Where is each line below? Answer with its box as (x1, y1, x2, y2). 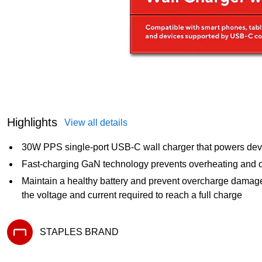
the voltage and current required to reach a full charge (22, 189, 242, 200)
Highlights (7, 115, 57, 129)
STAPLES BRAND (40, 226, 119, 237)
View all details (64, 117, 127, 127)
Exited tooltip (6, 244, 54, 254)
